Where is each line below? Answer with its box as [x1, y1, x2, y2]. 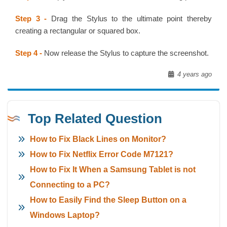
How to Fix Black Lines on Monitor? [30, 135, 166, 144]
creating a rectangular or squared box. [15, 26, 140, 35]
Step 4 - [15, 49, 42, 58]
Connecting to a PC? [30, 180, 110, 190]
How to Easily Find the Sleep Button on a [30, 196, 186, 205]
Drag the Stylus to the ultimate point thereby [47, 14, 212, 23]
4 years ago [175, 70, 212, 79]
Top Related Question [28, 111, 162, 127]
